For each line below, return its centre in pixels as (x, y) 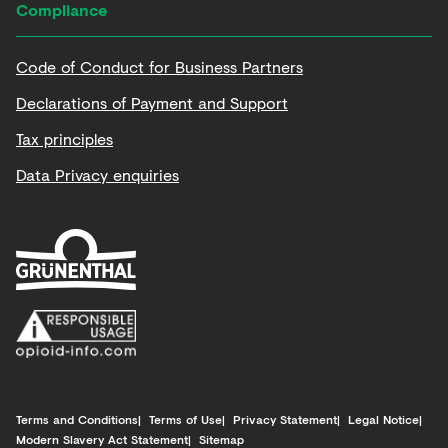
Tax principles (64, 138)
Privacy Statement (285, 419)
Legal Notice (383, 419)
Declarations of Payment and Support (152, 102)
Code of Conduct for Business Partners (159, 66)
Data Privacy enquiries (97, 174)
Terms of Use (185, 419)
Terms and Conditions (77, 419)
